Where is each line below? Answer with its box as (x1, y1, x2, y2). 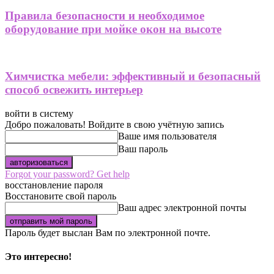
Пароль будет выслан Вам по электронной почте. (5, 227, 210, 238)
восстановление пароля (5, 179, 103, 190)
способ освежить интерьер (5, 83, 143, 97)
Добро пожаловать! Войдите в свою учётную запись (5, 119, 224, 130)
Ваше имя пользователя (118, 130, 217, 141)
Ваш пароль (118, 143, 168, 154)
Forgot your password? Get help (5, 168, 130, 179)
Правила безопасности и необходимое (5, 9, 204, 22)
